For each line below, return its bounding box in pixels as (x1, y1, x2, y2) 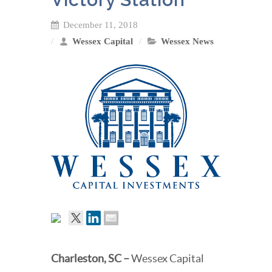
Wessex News (161, 36, 214, 46)
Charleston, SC (51, 252, 121, 265)
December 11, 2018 (63, 20, 138, 30)
